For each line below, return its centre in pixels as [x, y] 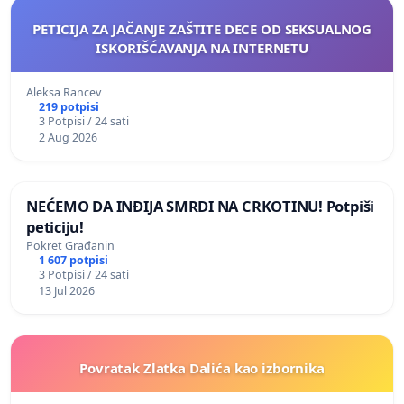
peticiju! [55, 227]
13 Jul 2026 [66, 291]
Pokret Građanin [70, 246]
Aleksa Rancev [64, 93]
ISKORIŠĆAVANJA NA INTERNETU [202, 48]
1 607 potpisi [73, 261]
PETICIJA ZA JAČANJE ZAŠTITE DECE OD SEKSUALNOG [202, 29]
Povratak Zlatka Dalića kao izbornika [202, 368]
